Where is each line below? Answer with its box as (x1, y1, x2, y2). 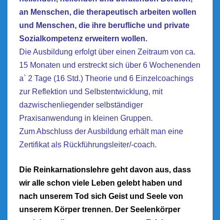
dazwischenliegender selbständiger (19, 101, 143, 109)
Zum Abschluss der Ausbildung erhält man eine (19, 127, 183, 136)
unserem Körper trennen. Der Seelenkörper (19, 205, 180, 214)
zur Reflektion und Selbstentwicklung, (19, 87, 152, 96)
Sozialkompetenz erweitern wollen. (19, 34, 147, 43)
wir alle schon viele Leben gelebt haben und (19, 179, 182, 187)
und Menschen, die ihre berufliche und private (19, 21, 190, 29)
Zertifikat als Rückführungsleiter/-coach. (19, 140, 157, 149)
